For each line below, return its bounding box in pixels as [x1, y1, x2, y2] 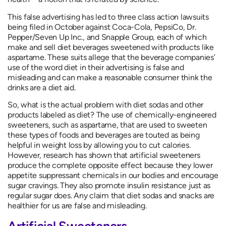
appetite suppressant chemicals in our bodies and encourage [8, 171, 218, 181]
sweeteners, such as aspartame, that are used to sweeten [8, 120, 207, 130]
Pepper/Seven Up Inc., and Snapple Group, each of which [8, 32, 207, 42]
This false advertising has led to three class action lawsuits [8, 12, 209, 22]
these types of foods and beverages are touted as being [8, 130, 200, 140]
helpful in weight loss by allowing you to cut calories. [8, 140, 191, 150]
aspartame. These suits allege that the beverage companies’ [8, 52, 215, 62]
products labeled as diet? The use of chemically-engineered [8, 110, 216, 120]
